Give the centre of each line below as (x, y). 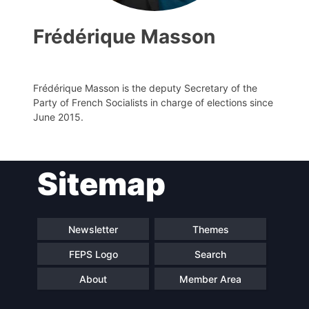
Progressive (98, 174)
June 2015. (58, 117)
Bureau (87, 271)
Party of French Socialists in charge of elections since (153, 102)
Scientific (181, 271)
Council (177, 284)
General (88, 236)
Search (210, 254)
